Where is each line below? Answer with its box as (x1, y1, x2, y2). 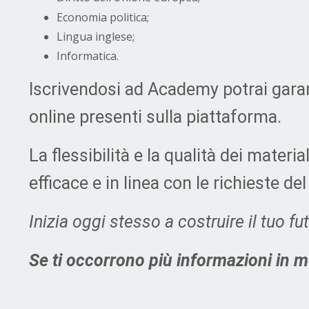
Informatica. (57, 48, 119, 63)
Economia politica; (57, 9, 149, 25)
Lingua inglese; (57, 28, 134, 44)
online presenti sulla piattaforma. (29, 106, 286, 127)
